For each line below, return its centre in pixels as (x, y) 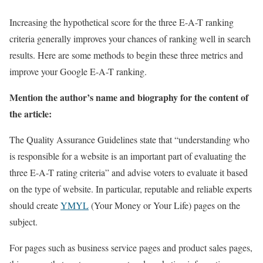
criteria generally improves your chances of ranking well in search (130, 38)
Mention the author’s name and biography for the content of (129, 97)
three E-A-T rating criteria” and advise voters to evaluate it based (129, 172)
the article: (31, 113)
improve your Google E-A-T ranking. (78, 71)
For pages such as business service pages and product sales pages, (131, 247)
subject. (23, 221)
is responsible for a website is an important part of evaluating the (128, 156)
